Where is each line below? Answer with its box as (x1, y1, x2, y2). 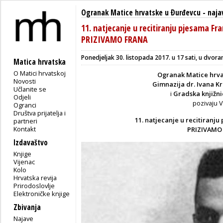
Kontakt (13, 124, 36, 133)
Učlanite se (13, 84, 47, 94)
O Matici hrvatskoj (13, 68, 66, 78)
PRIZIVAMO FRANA (81, 33, 148, 45)
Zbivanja (13, 202, 41, 213)
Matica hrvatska (13, 56, 66, 67)
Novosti (13, 76, 36, 86)
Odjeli (13, 92, 31, 102)
